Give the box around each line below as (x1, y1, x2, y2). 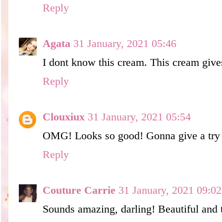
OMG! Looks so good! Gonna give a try (43, 129, 220, 142)
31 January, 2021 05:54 (88, 111, 191, 123)
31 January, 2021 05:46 (73, 37, 176, 50)
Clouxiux (43, 111, 85, 123)
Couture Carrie (43, 184, 115, 196)
